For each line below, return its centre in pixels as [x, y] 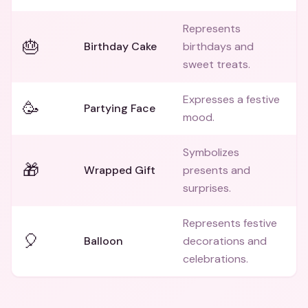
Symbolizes [211, 152]
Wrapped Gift [120, 170]
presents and [217, 170]
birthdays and [218, 46]
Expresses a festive [231, 99]
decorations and [225, 241]
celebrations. [216, 259]
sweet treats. [217, 64]
